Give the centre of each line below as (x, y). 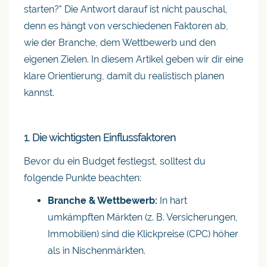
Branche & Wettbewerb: (103, 201)
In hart (172, 201)
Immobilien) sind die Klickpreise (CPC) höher (143, 234)
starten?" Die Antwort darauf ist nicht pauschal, (126, 9)
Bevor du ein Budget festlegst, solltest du (115, 161)
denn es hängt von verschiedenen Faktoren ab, (126, 26)
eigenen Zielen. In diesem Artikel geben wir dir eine (133, 59)
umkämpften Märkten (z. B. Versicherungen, (143, 217)
